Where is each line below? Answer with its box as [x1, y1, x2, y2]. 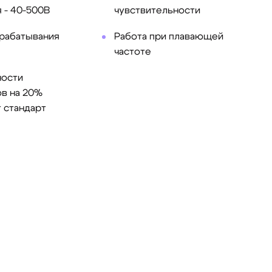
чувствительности [114, 5, 200, 15]
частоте [114, 47, 151, 56]
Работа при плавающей [114, 32, 223, 41]
